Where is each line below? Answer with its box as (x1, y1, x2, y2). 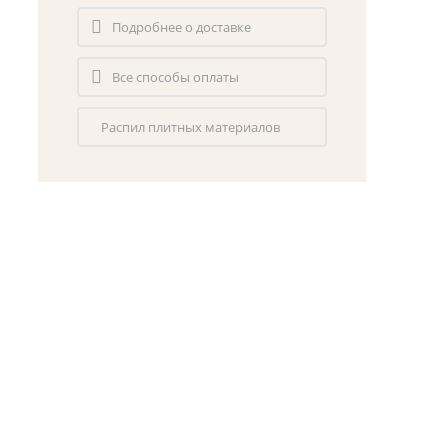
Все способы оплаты (111, 68, 239, 87)
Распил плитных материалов (100, 118, 280, 137)
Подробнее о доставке (111, 18, 251, 37)
